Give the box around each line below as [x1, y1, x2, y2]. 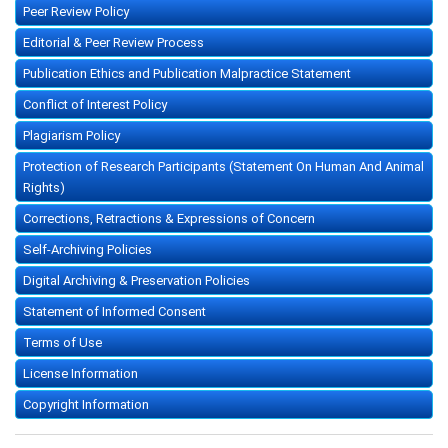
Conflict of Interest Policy [23, 97, 167, 113]
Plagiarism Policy [23, 128, 120, 144]
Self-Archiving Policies [23, 242, 152, 258]
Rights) [23, 180, 65, 196]
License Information [23, 366, 138, 382]
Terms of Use [23, 335, 102, 351]
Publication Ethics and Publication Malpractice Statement [23, 66, 351, 82]
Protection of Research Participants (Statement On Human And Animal [23, 159, 424, 175]
